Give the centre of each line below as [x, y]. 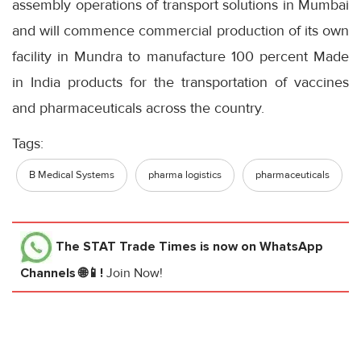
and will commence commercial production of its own [180, 30]
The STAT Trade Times [126, 246]
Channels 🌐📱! [63, 273]
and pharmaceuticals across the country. [138, 108]
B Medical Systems [72, 174]
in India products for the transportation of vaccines [180, 82]
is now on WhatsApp [260, 246]
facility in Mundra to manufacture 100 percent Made [180, 56]
